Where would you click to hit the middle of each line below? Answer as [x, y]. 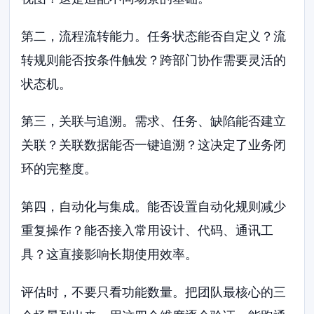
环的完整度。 [59, 169]
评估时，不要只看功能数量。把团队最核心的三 [154, 292]
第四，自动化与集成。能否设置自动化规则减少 [154, 207]
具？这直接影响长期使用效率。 [110, 254]
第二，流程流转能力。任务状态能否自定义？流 [154, 36]
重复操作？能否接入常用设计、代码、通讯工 [148, 231]
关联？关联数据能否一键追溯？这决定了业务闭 [154, 145]
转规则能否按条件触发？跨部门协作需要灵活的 [154, 60]
